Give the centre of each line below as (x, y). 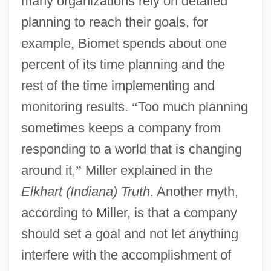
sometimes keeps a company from (121, 128)
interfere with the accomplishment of (126, 255)
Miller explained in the (147, 170)
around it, (48, 170)
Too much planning (193, 106)
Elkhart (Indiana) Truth (85, 191)
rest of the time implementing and (118, 85)
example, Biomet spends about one (124, 43)
